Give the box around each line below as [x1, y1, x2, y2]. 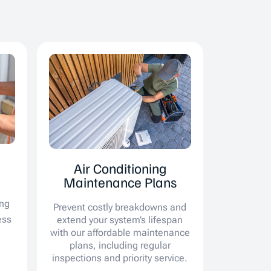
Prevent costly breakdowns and [53, 201, 187, 213]
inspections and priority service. [52, 252, 188, 264]
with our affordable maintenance [50, 226, 190, 238]
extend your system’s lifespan [57, 214, 183, 226]
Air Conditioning [73, 158, 166, 177]
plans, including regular [69, 239, 171, 251]
